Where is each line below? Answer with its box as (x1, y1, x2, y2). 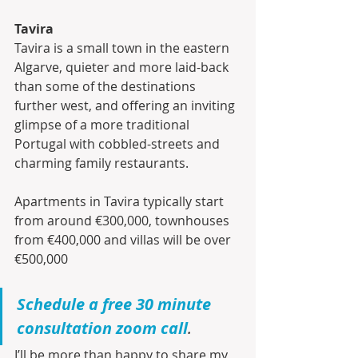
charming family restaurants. (14, 154, 192, 173)
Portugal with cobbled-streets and (14, 135, 223, 153)
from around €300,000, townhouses (14, 212, 233, 230)
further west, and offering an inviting (14, 97, 238, 115)
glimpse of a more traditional (14, 116, 193, 134)
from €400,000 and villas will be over (14, 231, 234, 249)
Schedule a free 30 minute (17, 293, 215, 316)
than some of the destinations (14, 78, 199, 96)
